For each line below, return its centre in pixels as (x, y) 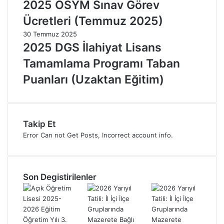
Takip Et (39, 124)
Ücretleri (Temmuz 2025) (93, 21)
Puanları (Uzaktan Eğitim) (93, 79)
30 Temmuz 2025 (50, 34)
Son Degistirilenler (60, 177)
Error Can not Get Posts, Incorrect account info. (98, 135)
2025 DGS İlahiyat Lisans (92, 47)
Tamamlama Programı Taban (101, 63)
